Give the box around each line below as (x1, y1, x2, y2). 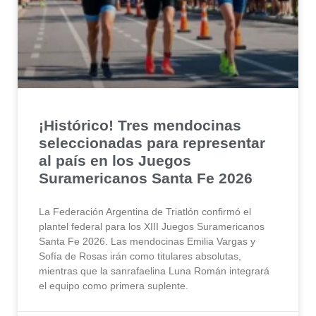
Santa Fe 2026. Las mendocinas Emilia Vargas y (39, 236, 255, 248)
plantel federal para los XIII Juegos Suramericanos (39, 221, 265, 233)
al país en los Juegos (39, 152, 191, 169)
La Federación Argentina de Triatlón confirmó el (39, 206, 251, 218)
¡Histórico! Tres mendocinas (39, 117, 241, 134)
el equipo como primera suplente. (39, 280, 188, 292)
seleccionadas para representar (39, 135, 265, 152)
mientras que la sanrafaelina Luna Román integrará (39, 265, 269, 277)
